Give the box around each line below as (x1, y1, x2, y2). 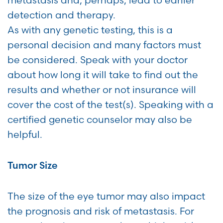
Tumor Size (7, 159, 58, 172)
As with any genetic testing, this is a (7, 24, 173, 36)
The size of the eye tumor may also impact (7, 190, 205, 203)
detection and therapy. (7, 9, 115, 21)
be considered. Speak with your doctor (7, 54, 188, 66)
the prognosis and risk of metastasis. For (7, 205, 194, 218)
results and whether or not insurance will (7, 84, 196, 96)
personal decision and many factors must (7, 39, 201, 51)
